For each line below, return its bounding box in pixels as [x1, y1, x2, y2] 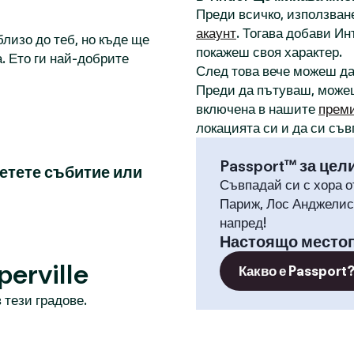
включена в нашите [196, 101, 318, 117]
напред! [220, 215, 266, 231]
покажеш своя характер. [196, 44, 342, 60]
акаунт [196, 25, 236, 41]
